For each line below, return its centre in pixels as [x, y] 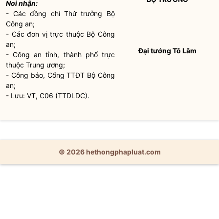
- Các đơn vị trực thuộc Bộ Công [60, 34]
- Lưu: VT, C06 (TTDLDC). [48, 96]
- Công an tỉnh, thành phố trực [60, 55]
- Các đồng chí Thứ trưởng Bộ [60, 13]
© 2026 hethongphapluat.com [109, 152]
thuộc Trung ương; [36, 65]
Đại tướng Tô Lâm [167, 51]
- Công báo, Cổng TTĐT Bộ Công [60, 75]
